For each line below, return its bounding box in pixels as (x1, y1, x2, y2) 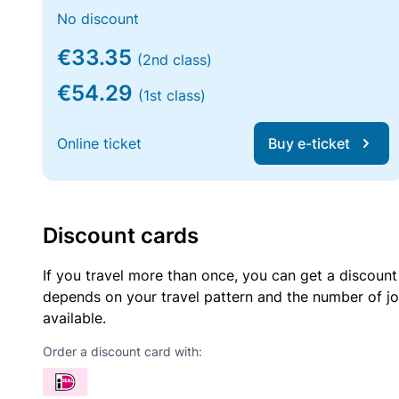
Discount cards (43, 223, 199, 248)
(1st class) (138, 86, 206, 104)
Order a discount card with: (43, 344, 202, 359)
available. (43, 309, 106, 327)
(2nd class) (137, 51, 212, 69)
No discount (57, 10, 139, 28)
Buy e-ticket (268, 134, 351, 152)
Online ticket (57, 134, 142, 152)
